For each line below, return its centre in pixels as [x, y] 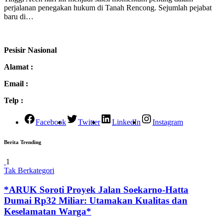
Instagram [168, 122]
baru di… [19, 16]
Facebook [51, 122]
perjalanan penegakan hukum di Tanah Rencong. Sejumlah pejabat [108, 7]
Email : [16, 83]
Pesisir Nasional [30, 50]
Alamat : [18, 67]
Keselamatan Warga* [48, 211]
